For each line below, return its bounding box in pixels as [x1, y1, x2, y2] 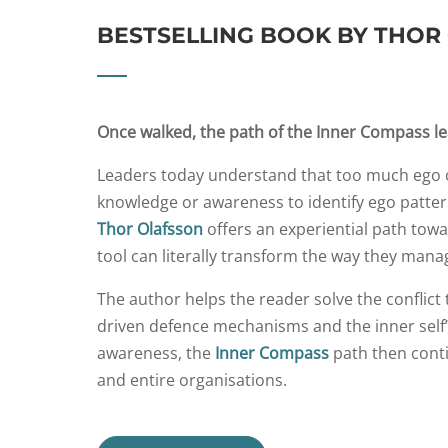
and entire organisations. [97, 369, 287, 391]
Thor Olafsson [97, 218, 203, 240]
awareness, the [97, 342, 211, 364]
